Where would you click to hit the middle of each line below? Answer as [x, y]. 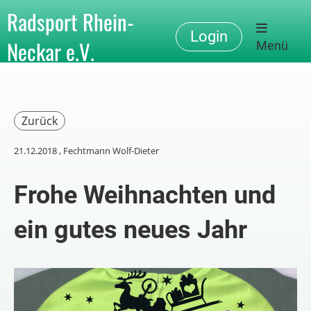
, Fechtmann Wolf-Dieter [108, 151]
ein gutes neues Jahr [131, 230]
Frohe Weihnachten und [145, 195]
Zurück [40, 121]
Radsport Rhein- [70, 22]
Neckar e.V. [51, 51]
